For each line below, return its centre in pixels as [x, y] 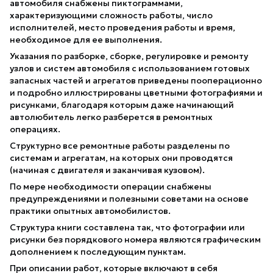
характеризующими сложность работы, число [111, 15]
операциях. [36, 129]
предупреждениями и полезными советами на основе [129, 198]
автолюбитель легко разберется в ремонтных [111, 117]
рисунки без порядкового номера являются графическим [135, 239]
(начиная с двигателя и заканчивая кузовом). [108, 170]
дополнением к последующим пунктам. [99, 251]
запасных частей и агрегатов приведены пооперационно [136, 80]
